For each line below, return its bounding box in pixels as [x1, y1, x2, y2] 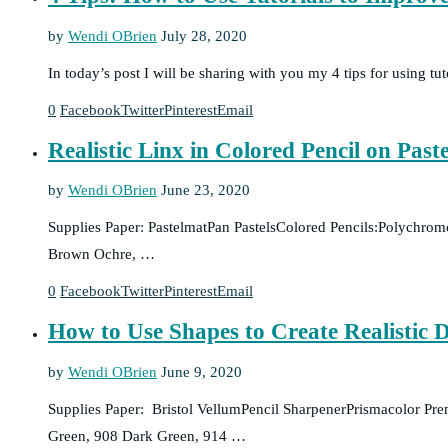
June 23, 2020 [161, 182, 250, 199]
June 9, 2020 [161, 363, 242, 380]
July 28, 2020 [161, 27, 247, 44]
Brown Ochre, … [48, 246, 155, 263]
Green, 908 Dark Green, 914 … [48, 427, 246, 444]
